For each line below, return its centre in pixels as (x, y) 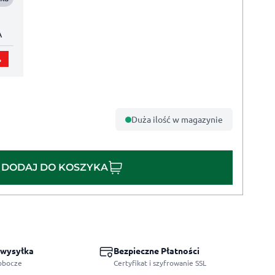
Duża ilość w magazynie (177, 119)
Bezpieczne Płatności (157, 251)
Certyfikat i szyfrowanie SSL (160, 263)
